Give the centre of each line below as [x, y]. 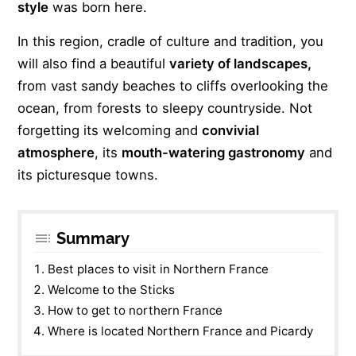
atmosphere [56, 152]
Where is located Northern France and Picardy [181, 331]
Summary [93, 238]
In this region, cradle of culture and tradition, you [171, 41]
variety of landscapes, [241, 63]
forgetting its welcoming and [110, 130]
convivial [231, 130]
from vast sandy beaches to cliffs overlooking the [173, 85]
